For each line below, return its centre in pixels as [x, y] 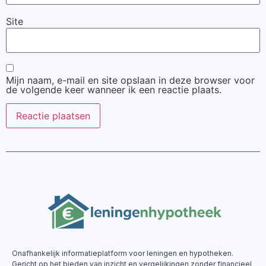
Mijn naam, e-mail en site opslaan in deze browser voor [130, 80]
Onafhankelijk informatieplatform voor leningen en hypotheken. [123, 253]
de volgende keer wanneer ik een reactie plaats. [114, 90]
